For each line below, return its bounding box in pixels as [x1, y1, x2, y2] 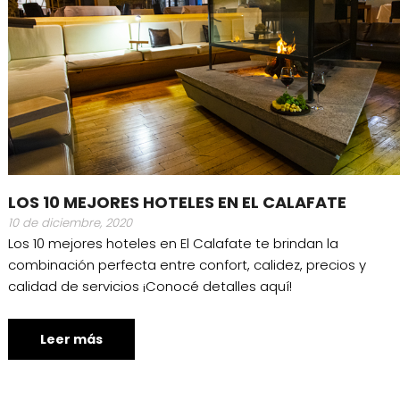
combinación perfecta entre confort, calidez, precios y [7, 255, 366, 275]
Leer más [39, 330, 103, 349]
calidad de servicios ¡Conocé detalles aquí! [7, 277, 292, 296]
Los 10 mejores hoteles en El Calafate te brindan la [7, 234, 338, 254]
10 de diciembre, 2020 [7, 214, 132, 232]
